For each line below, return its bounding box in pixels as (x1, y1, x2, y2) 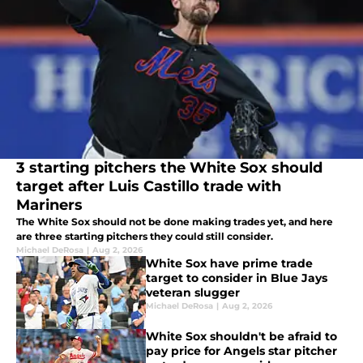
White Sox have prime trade (146, 256, 313, 271)
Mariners (16, 196, 83, 215)
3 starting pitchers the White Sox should (16, 159, 322, 177)
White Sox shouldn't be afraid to (146, 329, 337, 344)
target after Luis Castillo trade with (16, 177, 281, 196)
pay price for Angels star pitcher (146, 344, 337, 359)
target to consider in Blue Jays (146, 271, 327, 286)
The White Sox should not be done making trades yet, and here (16, 216, 333, 228)
